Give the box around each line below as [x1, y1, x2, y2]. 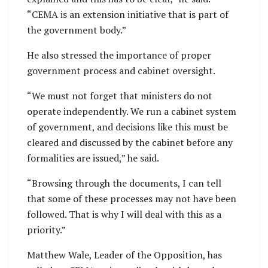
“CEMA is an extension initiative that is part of [27, 8, 229, 22]
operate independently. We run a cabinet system [27, 105, 236, 118]
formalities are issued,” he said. [27, 151, 159, 165]
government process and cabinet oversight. [27, 64, 215, 78]
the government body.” [27, 23, 126, 37]
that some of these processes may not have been [27, 192, 236, 206]
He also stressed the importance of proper [27, 48, 211, 62]
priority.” [27, 223, 66, 237]
